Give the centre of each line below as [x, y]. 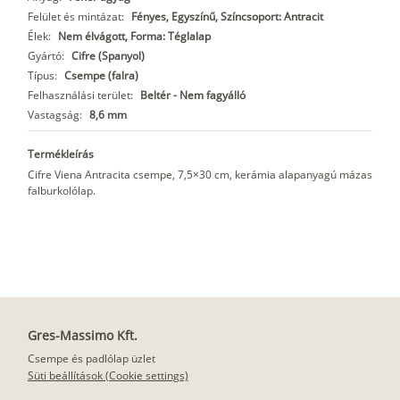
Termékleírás [61, 154]
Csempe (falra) [101, 75]
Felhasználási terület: [80, 95]
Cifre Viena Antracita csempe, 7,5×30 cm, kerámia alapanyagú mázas [200, 174]
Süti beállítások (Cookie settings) [108, 375]
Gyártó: [46, 55]
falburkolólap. [62, 190]
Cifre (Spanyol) [108, 55]
